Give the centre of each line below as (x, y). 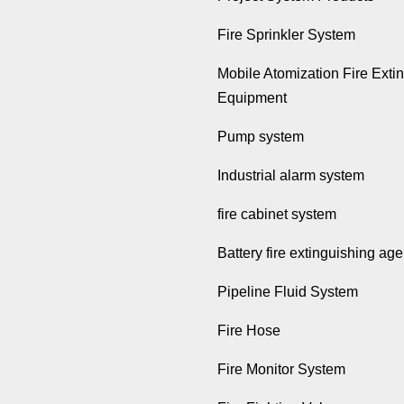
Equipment (252, 98)
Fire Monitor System (281, 370)
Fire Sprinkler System (286, 35)
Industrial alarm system (291, 176)
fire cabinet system (277, 215)
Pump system (261, 137)
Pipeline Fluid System (288, 292)
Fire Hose (249, 331)
